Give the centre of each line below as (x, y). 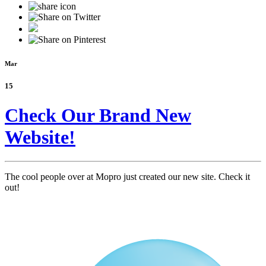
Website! (40, 137)
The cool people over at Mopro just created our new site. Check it (127, 177)
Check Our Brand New (98, 115)
